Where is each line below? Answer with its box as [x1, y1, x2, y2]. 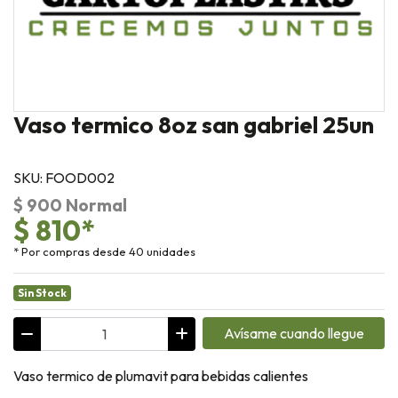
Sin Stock [17, 285, 67, 299]
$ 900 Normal [13, 194, 127, 216]
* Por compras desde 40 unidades [13, 243, 195, 259]
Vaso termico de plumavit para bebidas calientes [13, 366, 311, 385]
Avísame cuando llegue [223, 323, 364, 342]
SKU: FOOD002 [13, 169, 115, 187]
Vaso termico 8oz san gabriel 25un [13, 110, 374, 140]
